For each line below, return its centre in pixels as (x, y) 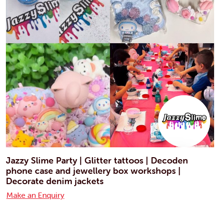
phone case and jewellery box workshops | (93, 170)
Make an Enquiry (35, 195)
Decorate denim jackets (55, 181)
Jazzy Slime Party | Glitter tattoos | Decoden (97, 160)
